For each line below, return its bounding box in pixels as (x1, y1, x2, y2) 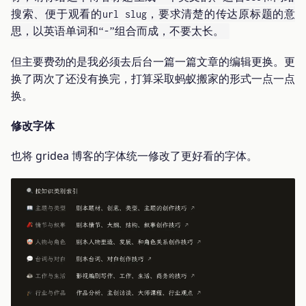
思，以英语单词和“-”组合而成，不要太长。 (11, 25, 224, 37)
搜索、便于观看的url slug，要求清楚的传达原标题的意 (11, 8, 295, 20)
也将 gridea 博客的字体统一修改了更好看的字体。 (11, 148, 258, 164)
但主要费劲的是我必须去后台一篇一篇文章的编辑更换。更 (11, 54, 295, 69)
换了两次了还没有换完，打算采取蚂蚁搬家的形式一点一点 (11, 71, 295, 86)
